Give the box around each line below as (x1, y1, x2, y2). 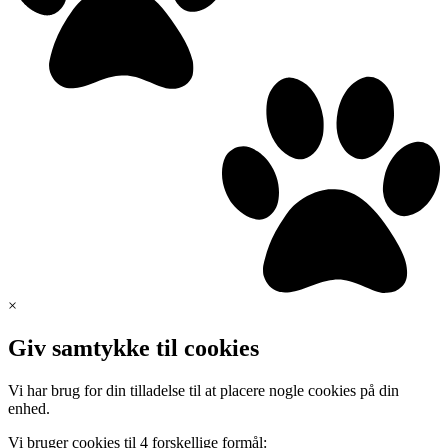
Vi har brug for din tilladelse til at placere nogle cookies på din (8, 382, 399, 400)
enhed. (8, 400, 50, 418)
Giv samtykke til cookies (8, 335, 259, 362)
